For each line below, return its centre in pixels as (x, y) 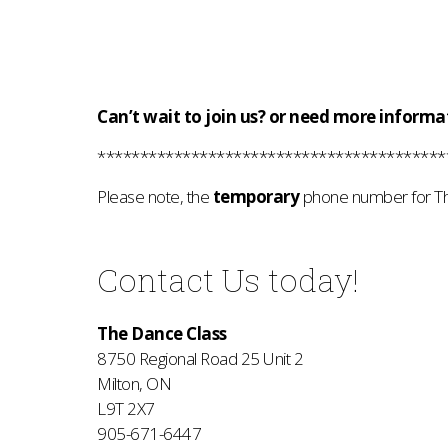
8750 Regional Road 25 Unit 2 (200, 358)
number (379, 196)
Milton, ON (134, 383)
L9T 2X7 (126, 408)
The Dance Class (162, 333)
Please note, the (155, 196)
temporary (255, 196)
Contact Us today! (228, 279)
